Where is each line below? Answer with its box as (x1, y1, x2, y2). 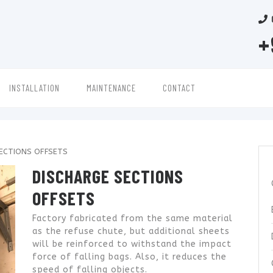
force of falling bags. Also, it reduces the (32, 251, 227, 262)
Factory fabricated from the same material (32, 213, 233, 224)
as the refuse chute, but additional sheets (32, 225, 230, 236)
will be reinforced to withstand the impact (32, 238, 232, 249)
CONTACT (163, 82, 196, 93)
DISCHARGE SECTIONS (32, 165, 184, 187)
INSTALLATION (9, 82, 60, 93)
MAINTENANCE (87, 82, 136, 93)
